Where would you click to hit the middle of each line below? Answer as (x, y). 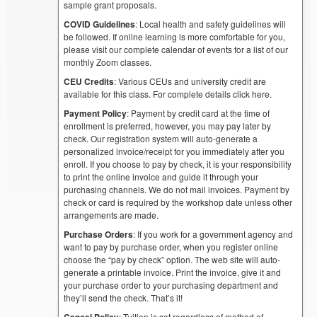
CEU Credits (89, 81)
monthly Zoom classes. (108, 62)
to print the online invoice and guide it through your (161, 176)
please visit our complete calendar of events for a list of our (176, 49)
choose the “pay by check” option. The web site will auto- (172, 259)
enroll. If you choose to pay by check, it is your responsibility (178, 163)
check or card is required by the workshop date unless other (178, 202)
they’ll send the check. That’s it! (123, 297)
